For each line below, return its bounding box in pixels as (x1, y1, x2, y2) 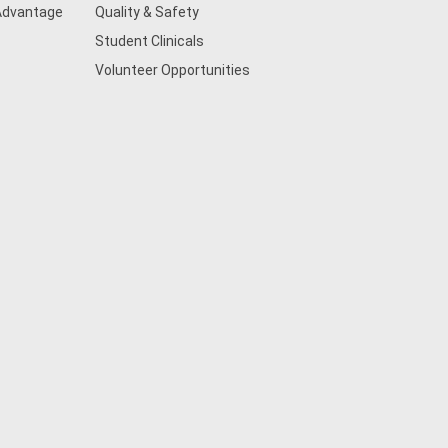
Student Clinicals (94, 33, 204, 49)
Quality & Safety (94, 4, 199, 20)
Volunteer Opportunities (94, 62, 250, 78)
